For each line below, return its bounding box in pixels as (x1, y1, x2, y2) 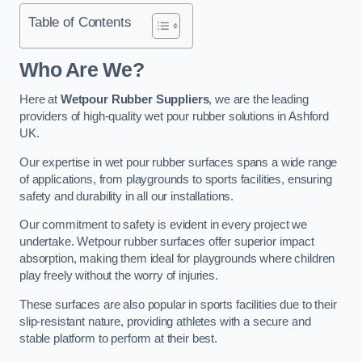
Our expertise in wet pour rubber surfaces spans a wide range (19, 155, 338, 169)
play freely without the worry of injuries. (19, 269, 218, 283)
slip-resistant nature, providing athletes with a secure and (19, 314, 311, 328)
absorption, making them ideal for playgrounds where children (19, 252, 335, 266)
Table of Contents (28, 14, 132, 31)
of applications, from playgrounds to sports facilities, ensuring (19, 172, 332, 186)
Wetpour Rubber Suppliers (60, 93, 209, 107)
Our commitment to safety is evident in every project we (19, 218, 308, 232)
